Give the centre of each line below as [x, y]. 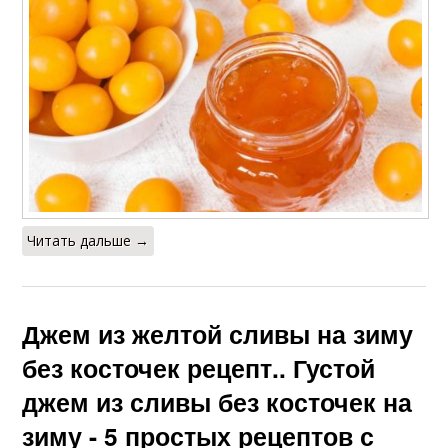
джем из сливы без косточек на [217, 401]
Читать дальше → [88, 240]
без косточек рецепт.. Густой [199, 367]
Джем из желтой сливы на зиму [218, 333]
